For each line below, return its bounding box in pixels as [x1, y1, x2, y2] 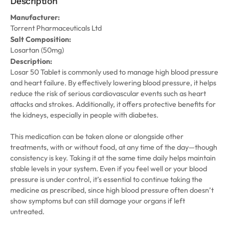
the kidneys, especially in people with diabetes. [10, 110, 158, 120]
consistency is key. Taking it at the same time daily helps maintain [10, 153, 216, 163]
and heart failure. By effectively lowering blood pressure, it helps [10, 78, 216, 88]
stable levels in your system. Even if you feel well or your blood [10, 164, 207, 174]
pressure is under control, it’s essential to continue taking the [10, 175, 202, 185]
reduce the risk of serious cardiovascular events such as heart [10, 89, 206, 99]
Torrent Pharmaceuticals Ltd [10, 24, 102, 33]
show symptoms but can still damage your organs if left [10, 196, 185, 206]
